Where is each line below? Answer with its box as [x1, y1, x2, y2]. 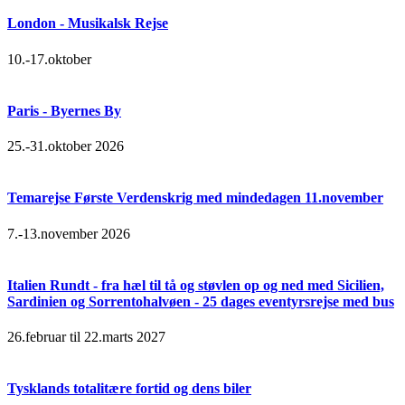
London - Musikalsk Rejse [7, 15, 168, 32]
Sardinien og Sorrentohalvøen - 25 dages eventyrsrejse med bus [7, 293, 394, 309]
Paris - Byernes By [7, 102, 121, 118]
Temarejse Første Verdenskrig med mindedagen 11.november [7, 190, 383, 206]
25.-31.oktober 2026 [7, 138, 124, 155]
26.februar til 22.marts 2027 [7, 329, 165, 345]
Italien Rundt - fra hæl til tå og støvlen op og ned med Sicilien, [7, 277, 384, 293]
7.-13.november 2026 [7, 225, 130, 241]
